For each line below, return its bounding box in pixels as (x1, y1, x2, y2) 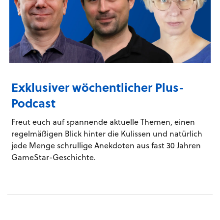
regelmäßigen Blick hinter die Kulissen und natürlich (11, 128, 202, 139)
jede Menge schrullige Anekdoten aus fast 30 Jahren (11, 139, 201, 151)
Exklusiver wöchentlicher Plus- (11, 79, 184, 96)
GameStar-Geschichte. (11, 151, 96, 163)
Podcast (11, 94, 55, 112)
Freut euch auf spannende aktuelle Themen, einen (11, 116, 195, 128)
